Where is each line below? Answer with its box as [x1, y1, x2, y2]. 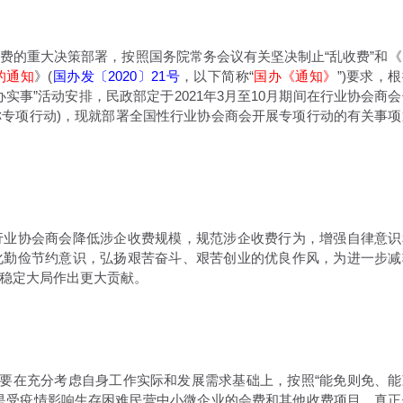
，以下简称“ [179, 68, 254, 84]
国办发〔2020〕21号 [52, 68, 180, 84]
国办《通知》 [253, 68, 337, 84]
